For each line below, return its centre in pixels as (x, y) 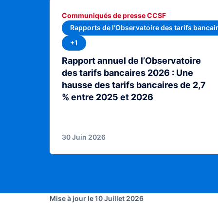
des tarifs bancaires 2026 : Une (127, 73)
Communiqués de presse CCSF (114, 16)
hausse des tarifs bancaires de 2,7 (134, 85)
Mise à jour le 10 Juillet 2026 (97, 198)
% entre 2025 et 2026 (108, 97)
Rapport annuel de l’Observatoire (131, 60)
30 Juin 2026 (84, 137)
